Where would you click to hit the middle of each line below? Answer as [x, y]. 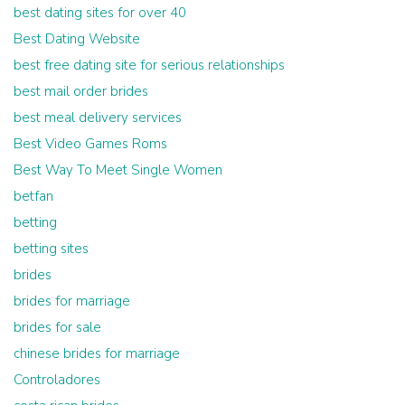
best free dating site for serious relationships [149, 65]
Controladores [57, 379]
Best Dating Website [77, 38]
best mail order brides [81, 91]
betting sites [51, 248]
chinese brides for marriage [97, 353]
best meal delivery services [98, 117]
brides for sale [57, 327]
